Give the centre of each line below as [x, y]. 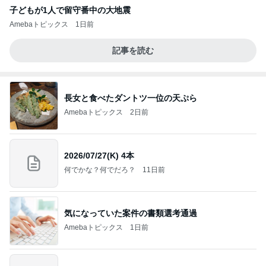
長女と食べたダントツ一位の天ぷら [131, 98]
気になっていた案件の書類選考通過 [131, 213]
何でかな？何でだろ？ [100, 170]
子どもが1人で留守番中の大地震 [70, 10]
